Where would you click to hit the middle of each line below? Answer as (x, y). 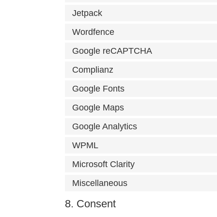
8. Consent (91, 204)
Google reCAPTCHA (112, 51)
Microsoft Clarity (104, 164)
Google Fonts (99, 89)
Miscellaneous (100, 183)
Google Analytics (105, 126)
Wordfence (93, 32)
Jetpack (87, 13)
